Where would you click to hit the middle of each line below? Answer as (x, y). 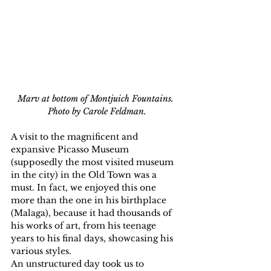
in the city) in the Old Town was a (85, 175)
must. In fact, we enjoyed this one (85, 188)
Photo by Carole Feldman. (97, 112)
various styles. (41, 251)
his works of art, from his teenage (85, 226)
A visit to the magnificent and (76, 137)
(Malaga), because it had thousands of (93, 213)
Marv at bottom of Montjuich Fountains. (97, 99)
